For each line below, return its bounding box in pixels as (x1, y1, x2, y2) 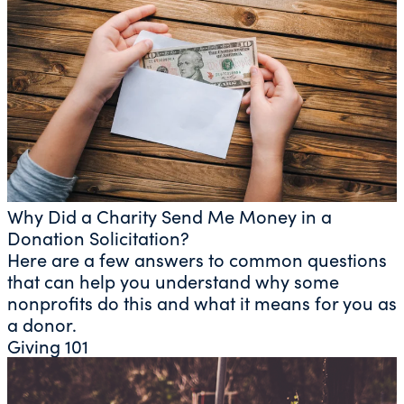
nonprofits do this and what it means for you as (7, 289, 397, 315)
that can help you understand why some (7, 268, 339, 293)
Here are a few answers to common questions (7, 246, 387, 271)
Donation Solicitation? (7, 225, 189, 250)
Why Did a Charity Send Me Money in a (7, 203, 332, 228)
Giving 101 (7, 333, 88, 358)
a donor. (7, 311, 77, 336)
